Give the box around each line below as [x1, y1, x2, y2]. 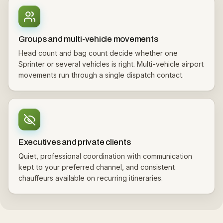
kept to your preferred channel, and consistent [18, 163, 175, 171]
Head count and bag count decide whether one [18, 49, 178, 57]
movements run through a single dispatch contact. [18, 71, 184, 79]
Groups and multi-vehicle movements [18, 34, 158, 44]
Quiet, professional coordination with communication [18, 152, 192, 160]
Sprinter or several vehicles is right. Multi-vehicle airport [18, 60, 204, 68]
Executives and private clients [18, 137, 131, 147]
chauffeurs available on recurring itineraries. [18, 174, 163, 182]
